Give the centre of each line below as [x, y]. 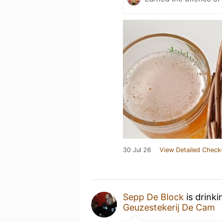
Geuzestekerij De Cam [169, 207]
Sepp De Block [153, 197]
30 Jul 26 [137, 150]
